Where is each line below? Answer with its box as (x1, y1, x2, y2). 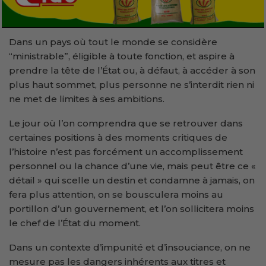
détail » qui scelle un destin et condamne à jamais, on (9, 174, 255, 186)
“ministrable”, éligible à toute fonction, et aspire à (9, 50, 235, 62)
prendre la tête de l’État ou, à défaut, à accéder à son (9, 64, 255, 76)
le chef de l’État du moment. (9, 217, 141, 229)
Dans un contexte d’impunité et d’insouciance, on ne (9, 241, 251, 253)
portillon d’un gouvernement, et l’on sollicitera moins (9, 202, 254, 214)
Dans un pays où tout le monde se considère (9, 36, 217, 47)
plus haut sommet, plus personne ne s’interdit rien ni (9, 78, 254, 90)
